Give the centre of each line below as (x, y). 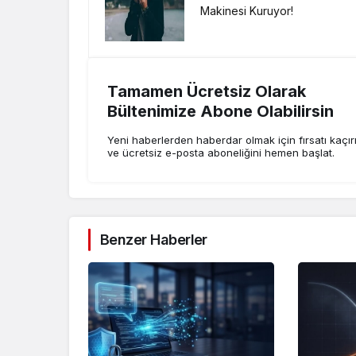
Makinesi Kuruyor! (247, 11)
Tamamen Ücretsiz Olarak (207, 91)
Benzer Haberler (154, 240)
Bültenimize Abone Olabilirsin (221, 111)
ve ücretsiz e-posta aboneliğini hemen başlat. (221, 152)
